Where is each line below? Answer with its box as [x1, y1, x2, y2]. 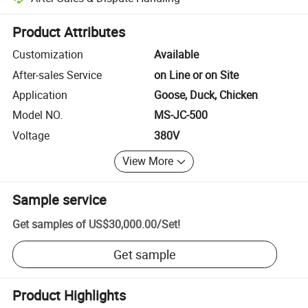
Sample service [12, 190, 107, 209]
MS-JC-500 [154, 107, 208, 123]
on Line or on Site [154, 67, 239, 82]
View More [122, 153, 174, 169]
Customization [12, 47, 84, 63]
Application [12, 87, 68, 102]
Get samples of [12, 217, 87, 232]
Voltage [12, 127, 50, 143]
